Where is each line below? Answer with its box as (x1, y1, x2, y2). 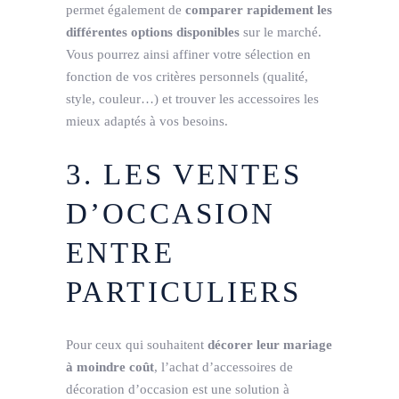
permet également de (66, 2, 185, 17)
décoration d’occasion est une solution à (66, 381, 289, 396)
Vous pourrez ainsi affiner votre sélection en (66, 46, 311, 61)
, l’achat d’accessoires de (154, 359, 293, 374)
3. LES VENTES (66, 158, 302, 191)
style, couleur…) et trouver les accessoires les (66, 91, 319, 106)
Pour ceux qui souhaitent (66, 337, 208, 352)
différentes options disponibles (66, 24, 240, 39)
